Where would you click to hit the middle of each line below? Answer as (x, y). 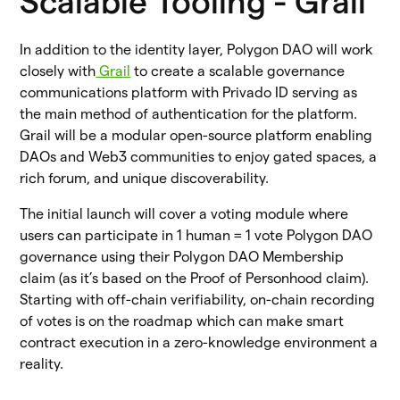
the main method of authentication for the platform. (189, 113)
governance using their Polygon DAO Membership (182, 256)
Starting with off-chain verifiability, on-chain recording (198, 299)
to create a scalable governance (238, 71)
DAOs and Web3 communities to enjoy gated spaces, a (199, 156)
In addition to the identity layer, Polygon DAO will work (197, 49)
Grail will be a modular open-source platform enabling (196, 135)
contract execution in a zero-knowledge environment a (199, 342)
